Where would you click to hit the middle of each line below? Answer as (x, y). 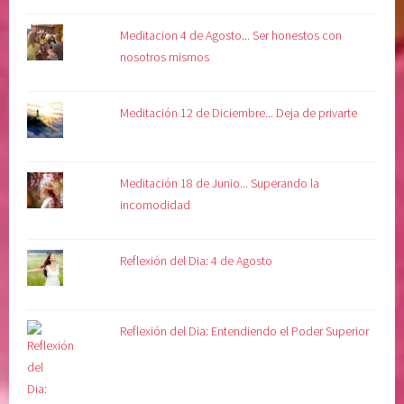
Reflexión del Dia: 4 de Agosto (197, 261)
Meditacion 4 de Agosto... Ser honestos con (231, 36)
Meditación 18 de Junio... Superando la (220, 184)
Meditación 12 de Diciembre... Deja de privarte (239, 113)
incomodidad (156, 205)
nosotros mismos (165, 57)
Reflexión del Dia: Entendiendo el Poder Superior (245, 331)
